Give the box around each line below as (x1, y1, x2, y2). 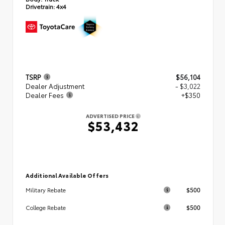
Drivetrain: (26, 2, 55, 11)
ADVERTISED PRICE (85, 111, 136, 120)
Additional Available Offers (26, 171, 108, 179)
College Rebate (26, 203, 66, 211)
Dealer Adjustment (26, 81, 84, 90)
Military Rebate (26, 185, 66, 194)
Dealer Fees (26, 90, 64, 99)
